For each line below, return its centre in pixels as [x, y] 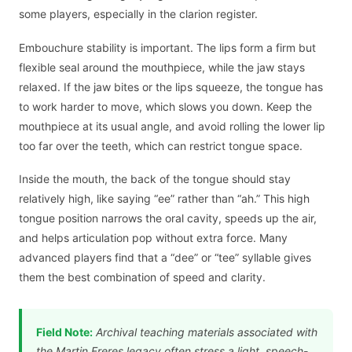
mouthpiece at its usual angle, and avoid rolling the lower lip [172, 126]
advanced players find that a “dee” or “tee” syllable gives [165, 258]
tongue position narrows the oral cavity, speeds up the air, [168, 218]
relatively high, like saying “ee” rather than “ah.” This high [164, 199]
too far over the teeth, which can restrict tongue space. [161, 145]
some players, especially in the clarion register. [138, 14]
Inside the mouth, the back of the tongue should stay [155, 179]
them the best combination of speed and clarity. [142, 277]
